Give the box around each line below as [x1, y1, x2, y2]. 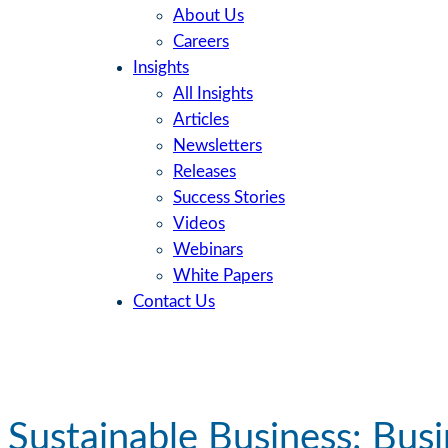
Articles [173, 111, 229, 129]
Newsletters [173, 137, 262, 155]
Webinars [173, 241, 243, 259]
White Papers [173, 267, 273, 285]
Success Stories [173, 189, 285, 207]
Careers [173, 33, 229, 51]
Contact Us [133, 293, 215, 311]
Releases [173, 163, 236, 181]
